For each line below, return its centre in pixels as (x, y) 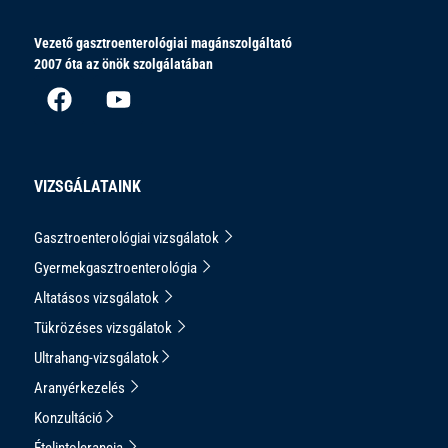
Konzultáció (68, 417)
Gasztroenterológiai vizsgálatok (128, 237)
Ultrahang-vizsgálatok (96, 357)
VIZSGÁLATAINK (87, 186)
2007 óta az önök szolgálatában (123, 63)
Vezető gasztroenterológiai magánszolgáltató (163, 42)
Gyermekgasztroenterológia (117, 267)
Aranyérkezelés (81, 387)
